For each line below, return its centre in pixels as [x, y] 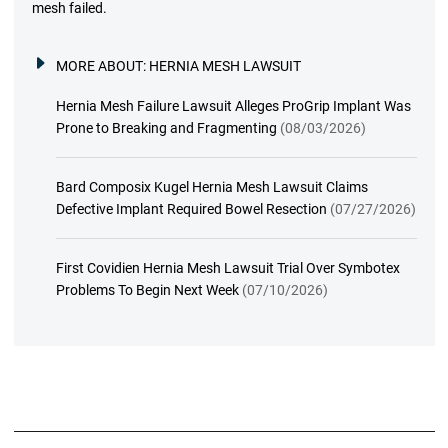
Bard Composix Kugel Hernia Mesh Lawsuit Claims [211, 186]
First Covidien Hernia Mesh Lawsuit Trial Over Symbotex [227, 267]
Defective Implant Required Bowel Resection [191, 208]
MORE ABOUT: [102, 65]
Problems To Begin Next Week [147, 289]
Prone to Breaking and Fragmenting [166, 127]
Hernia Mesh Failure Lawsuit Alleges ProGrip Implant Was [233, 105]
